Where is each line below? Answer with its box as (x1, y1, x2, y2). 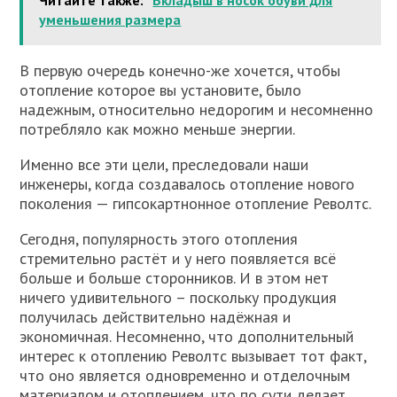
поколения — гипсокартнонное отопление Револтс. (19, 192, 372, 214)
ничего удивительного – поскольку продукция (19, 286, 338, 307)
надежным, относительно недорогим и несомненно (19, 98, 374, 120)
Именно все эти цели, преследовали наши (19, 153, 309, 175)
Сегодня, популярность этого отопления (19, 228, 299, 249)
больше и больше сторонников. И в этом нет (19, 267, 330, 288)
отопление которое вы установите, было (19, 79, 302, 100)
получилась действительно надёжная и (19, 306, 292, 327)
